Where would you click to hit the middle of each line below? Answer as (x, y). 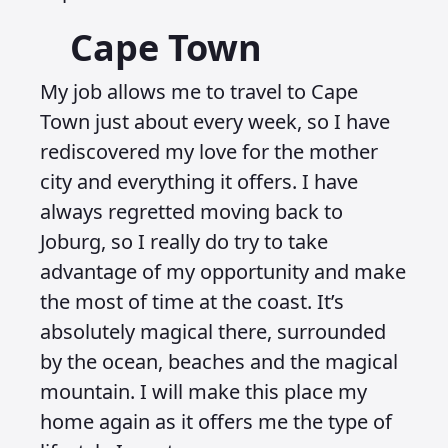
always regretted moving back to (191, 211)
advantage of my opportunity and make (223, 271)
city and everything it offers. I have (199, 181)
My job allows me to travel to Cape (199, 91)
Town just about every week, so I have (215, 121)
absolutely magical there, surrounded (213, 331)
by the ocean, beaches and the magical (219, 361)
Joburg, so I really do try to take (184, 241)
